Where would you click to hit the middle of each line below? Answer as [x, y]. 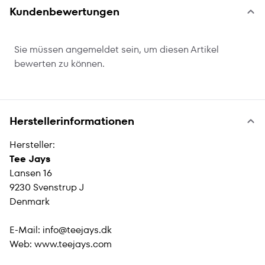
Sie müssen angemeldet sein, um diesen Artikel [117, 49]
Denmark [30, 201]
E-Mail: [26, 230]
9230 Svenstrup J [47, 187]
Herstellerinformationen [72, 121]
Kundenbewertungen [64, 12]
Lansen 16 [31, 173]
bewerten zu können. [59, 64]
